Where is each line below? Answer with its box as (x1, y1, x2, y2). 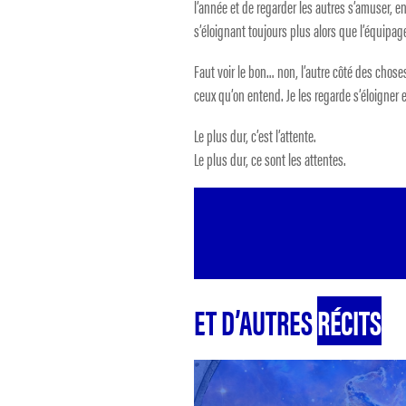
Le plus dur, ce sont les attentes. (193, 147, 346, 172)
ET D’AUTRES (193, 296, 317, 346)
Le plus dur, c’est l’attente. (193, 123, 316, 149)
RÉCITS (316, 296, 382, 346)
